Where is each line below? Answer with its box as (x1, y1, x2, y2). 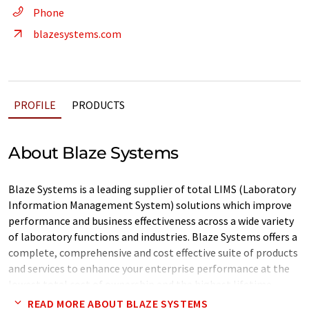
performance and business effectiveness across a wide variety (8, 214, 294, 228)
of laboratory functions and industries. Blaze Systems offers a (8, 230, 297, 243)
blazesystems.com (33, 27, 121, 41)
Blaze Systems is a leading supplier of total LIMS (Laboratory (8, 182, 296, 196)
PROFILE (14, 98, 56, 112)
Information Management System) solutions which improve (8, 198, 292, 212)
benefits (8, 293, 48, 307)
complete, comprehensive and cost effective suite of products (8, 246, 298, 259)
